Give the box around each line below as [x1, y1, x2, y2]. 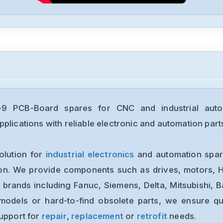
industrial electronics [45, 149, 134, 159]
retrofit [136, 211, 167, 221]
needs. [169, 211, 197, 221]
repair [41, 211, 67, 221]
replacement [71, 211, 123, 221]
